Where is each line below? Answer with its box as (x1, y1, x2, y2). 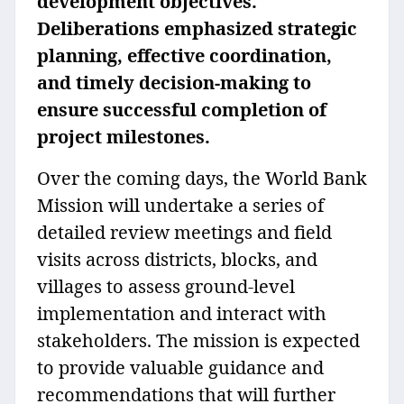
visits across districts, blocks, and (37, 247, 317, 272)
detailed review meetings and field (37, 220, 332, 245)
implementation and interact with (37, 301, 326, 326)
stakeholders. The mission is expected (37, 328, 360, 353)
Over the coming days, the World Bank (37, 166, 367, 191)
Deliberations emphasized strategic (37, 16, 357, 41)
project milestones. (37, 124, 210, 150)
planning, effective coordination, (37, 43, 332, 69)
